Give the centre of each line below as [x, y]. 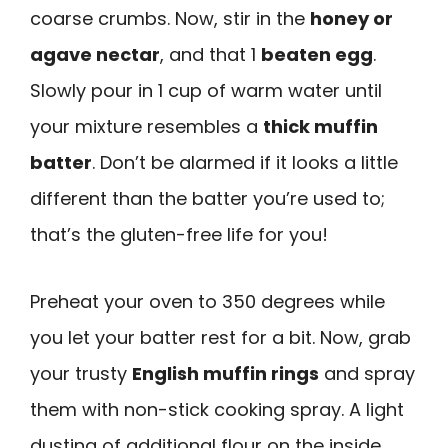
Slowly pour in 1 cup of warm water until [206, 90]
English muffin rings [225, 373]
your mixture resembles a [146, 126]
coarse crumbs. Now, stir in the [170, 18]
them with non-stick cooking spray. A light [217, 409]
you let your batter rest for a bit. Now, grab [220, 337]
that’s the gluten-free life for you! [179, 234]
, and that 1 [210, 54]
